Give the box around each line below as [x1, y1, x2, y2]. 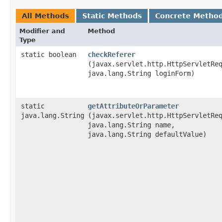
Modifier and [19, 27, 65, 35]
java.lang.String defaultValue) [88, 130, 207, 138]
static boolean [21, 51, 76, 58]
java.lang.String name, [88, 121, 175, 129]
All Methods [22, 12, 69, 20]
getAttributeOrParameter [88, 102, 179, 110]
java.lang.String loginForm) [88, 69, 195, 77]
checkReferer [88, 51, 135, 58]
